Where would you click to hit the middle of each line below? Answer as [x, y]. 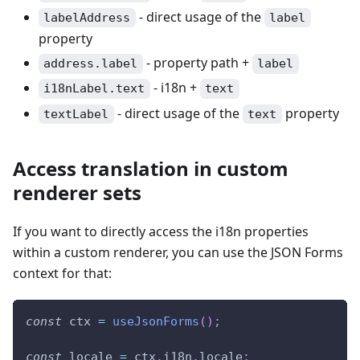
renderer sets [77, 192]
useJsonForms [156, 321]
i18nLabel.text [94, 89]
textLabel [76, 114]
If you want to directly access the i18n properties [161, 231]
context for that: [62, 273]
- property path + [197, 63]
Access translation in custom [151, 168]
